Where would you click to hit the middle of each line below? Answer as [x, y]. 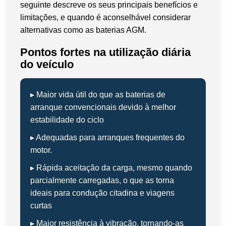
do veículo [47, 64]
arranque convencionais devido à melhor [103, 107]
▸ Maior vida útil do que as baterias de [98, 94]
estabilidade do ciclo [67, 120]
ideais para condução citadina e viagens [102, 193]
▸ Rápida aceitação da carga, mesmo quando [111, 167]
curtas [41, 205]
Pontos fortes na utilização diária [105, 52]
